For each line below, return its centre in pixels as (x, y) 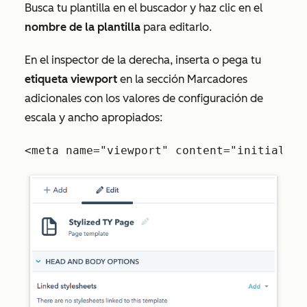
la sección (161, 79)
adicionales (54, 98)
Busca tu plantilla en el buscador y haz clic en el (144, 8)
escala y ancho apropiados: (94, 118)
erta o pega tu (225, 60)
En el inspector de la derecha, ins (107, 60)
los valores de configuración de (184, 98)
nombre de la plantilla (83, 27)
